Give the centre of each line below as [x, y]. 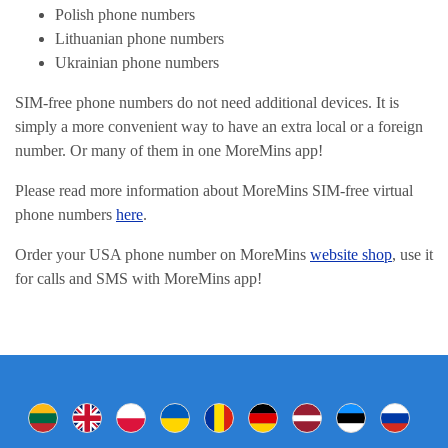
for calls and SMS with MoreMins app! [138, 278]
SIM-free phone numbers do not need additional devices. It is [207, 102]
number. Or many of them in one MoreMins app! [169, 150]
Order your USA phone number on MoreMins [162, 254]
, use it [412, 254]
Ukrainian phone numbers [137, 62]
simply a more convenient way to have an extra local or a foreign [219, 126]
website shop [351, 254]
